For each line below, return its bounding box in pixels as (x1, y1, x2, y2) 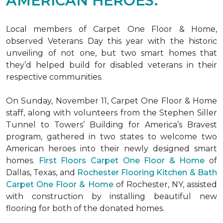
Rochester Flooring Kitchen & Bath (77, 168, 218, 177)
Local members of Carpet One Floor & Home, (6, 24, 217, 34)
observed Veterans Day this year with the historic (6, 36, 217, 46)
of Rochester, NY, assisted (113, 180, 217, 189)
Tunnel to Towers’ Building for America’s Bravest (6, 120, 217, 129)
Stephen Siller (156, 108, 218, 117)
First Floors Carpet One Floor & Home (38, 156, 205, 165)
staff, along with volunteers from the (6, 108, 157, 117)
